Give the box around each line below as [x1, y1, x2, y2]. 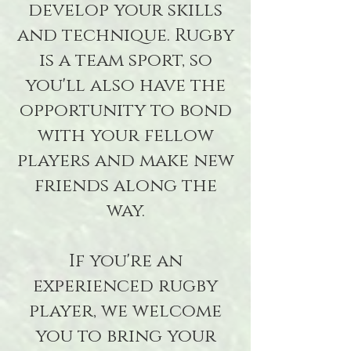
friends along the [34, 174, 217, 198]
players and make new [16, 149, 234, 173]
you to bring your [34, 324, 216, 349]
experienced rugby [33, 274, 218, 299]
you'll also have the [25, 74, 226, 98]
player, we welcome [29, 299, 222, 324]
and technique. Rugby [16, 24, 234, 48]
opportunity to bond [19, 99, 232, 123]
